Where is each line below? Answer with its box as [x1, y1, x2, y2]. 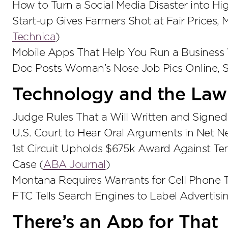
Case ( [12, 159, 43, 170]
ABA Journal [43, 159, 106, 170]
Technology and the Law [12, 86, 226, 104]
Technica [12, 32, 55, 43]
